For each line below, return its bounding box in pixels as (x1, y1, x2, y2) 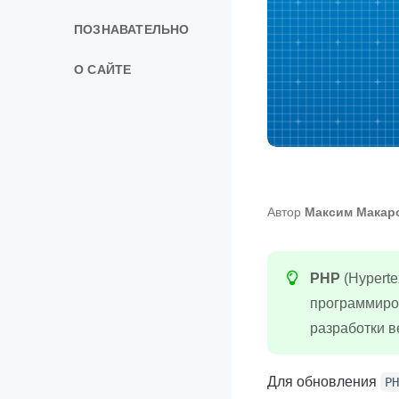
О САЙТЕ (74, 61, 132, 77)
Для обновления (267, 372, 380, 389)
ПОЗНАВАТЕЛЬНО (74, 22, 190, 37)
